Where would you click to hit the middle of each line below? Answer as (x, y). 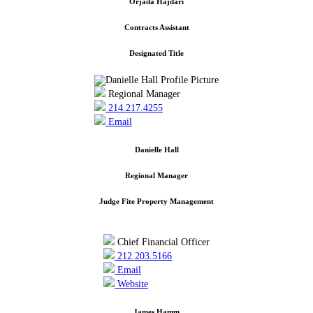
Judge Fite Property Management (156, 201)
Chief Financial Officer (162, 242)
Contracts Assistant (156, 27)
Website (131, 284)
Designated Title (156, 53)
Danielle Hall (156, 149)
